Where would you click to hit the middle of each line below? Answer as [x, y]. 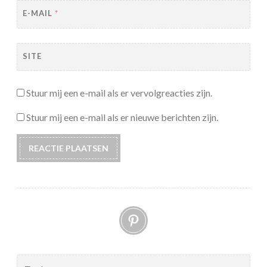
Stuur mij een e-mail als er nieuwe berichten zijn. [122, 117]
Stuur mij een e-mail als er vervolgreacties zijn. [119, 93]
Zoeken [30, 260]
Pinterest [184, 216]
